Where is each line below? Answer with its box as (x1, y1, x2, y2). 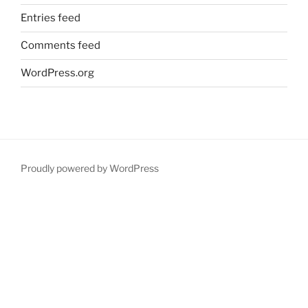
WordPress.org (21, 67, 94, 80)
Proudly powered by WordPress (21, 162, 159, 174)
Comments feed (21, 39, 100, 52)
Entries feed (21, 12, 80, 25)
